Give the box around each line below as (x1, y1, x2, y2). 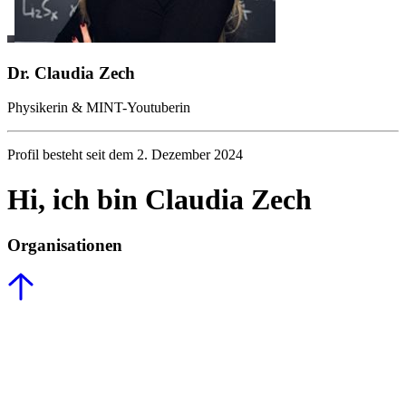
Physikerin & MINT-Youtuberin (7, 100, 190, 116)
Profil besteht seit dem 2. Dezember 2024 (7, 147, 243, 163)
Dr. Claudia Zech (7, 63, 135, 82)
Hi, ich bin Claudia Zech (7, 182, 312, 216)
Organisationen (7, 236, 122, 256)
